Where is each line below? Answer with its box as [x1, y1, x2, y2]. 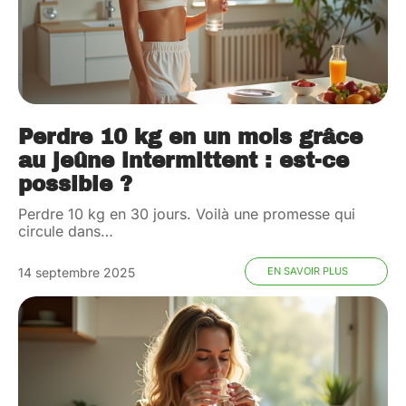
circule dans [18, 222, 101, 241]
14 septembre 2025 [18, 265, 135, 281]
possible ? [18, 173, 132, 197]
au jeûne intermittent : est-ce [18, 150, 349, 173]
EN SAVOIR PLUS [266, 265, 348, 278]
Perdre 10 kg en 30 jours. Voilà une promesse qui [18, 205, 355, 224]
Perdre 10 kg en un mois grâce [18, 126, 362, 150]
